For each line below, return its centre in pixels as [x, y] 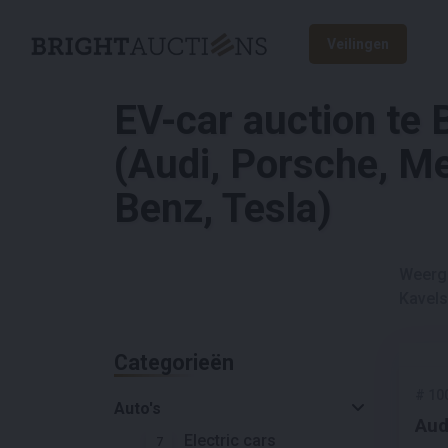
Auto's [137, 408]
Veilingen [358, 44]
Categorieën [174, 362]
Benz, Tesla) [223, 208]
